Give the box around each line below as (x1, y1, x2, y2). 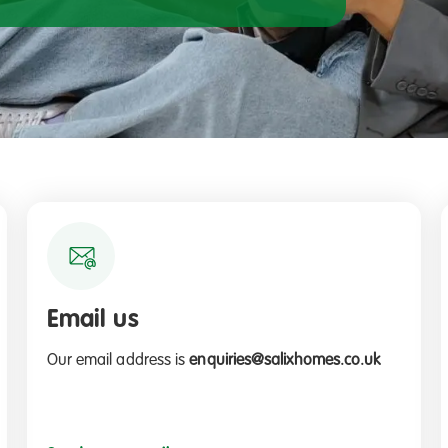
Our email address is (46, 352, 190, 369)
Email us (46, 308, 139, 333)
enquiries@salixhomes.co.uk (189, 352, 381, 369)
